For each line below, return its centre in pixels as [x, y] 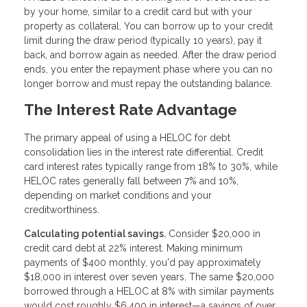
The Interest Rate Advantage [131, 110]
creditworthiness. [62, 210]
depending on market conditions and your [118, 196]
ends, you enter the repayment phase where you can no [148, 70]
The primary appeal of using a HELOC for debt [127, 138]
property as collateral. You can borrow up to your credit [148, 26]
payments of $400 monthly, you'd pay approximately [143, 263]
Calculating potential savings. [95, 234]
